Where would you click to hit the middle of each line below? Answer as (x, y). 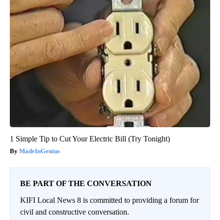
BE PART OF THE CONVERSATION (86, 183)
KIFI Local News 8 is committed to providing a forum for (110, 200)
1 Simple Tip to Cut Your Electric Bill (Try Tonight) (90, 138)
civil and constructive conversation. (75, 212)
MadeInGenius (40, 151)
